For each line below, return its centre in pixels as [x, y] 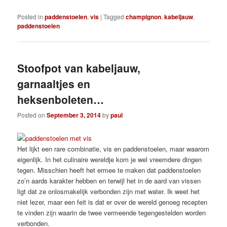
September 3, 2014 [74, 115]
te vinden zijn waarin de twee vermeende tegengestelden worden [112, 213]
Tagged [114, 17]
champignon [144, 17]
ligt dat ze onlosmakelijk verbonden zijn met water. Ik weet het [109, 192]
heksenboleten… [61, 99]
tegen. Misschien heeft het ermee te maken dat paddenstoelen [109, 170]
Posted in [30, 17]
